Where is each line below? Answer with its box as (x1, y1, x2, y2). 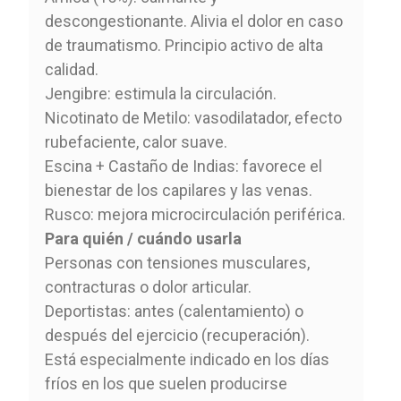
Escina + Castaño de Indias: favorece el (44, 156, 322, 175)
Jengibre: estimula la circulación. (44, 83, 277, 103)
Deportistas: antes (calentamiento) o (44, 301, 303, 320)
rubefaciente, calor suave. (44, 132, 227, 151)
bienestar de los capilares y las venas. (44, 180, 312, 200)
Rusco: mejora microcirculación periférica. (44, 204, 346, 224)
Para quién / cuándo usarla (44, 228, 242, 248)
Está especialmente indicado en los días (44, 349, 329, 369)
